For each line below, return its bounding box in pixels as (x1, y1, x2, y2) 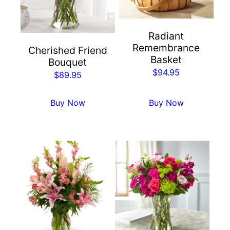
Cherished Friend (28, 44, 107, 56)
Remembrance (132, 42, 200, 54)
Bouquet (48, 55, 87, 68)
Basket (150, 53, 182, 66)
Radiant (148, 30, 184, 43)
